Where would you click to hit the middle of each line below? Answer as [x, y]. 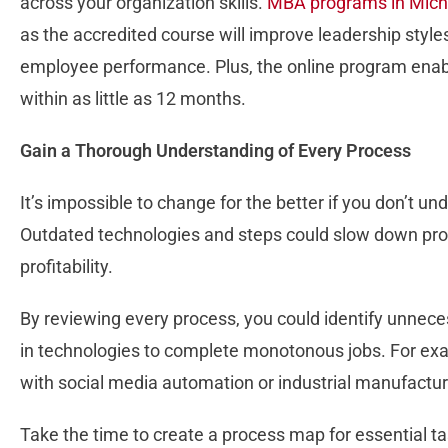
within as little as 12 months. [133, 99]
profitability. [66, 267]
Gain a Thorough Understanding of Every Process [215, 151]
